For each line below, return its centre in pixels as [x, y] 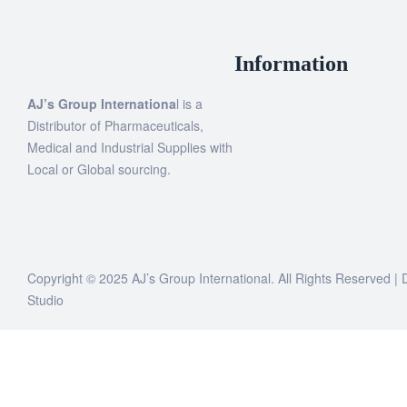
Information [291, 63]
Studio [45, 299]
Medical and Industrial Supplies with [130, 147]
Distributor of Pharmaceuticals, [115, 125]
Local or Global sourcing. [99, 169]
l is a [189, 103]
